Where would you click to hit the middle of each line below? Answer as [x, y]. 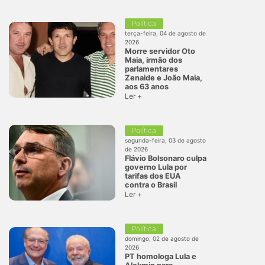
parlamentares [151, 69]
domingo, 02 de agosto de [162, 238]
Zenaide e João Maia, [164, 77]
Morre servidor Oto [160, 51]
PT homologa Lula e [161, 256]
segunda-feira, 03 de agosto [165, 140]
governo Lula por [156, 167]
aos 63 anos [147, 86]
